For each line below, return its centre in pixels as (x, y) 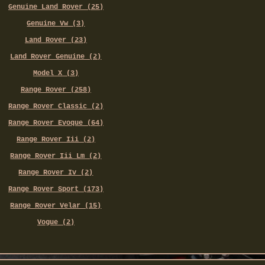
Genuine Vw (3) (56, 24)
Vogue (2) (56, 223)
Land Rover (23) (56, 41)
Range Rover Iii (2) (56, 140)
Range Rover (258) (56, 90)
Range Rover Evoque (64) (56, 123)
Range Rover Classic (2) (56, 107)
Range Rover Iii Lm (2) (56, 156)
